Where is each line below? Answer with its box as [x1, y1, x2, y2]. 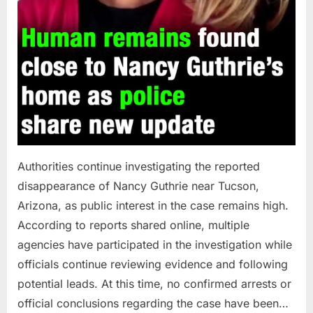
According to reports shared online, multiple [17, 217, 249, 232]
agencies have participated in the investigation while [17, 237, 292, 252]
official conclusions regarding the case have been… [17, 296, 289, 310]
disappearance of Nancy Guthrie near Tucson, [17, 178, 259, 193]
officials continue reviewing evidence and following [17, 256, 288, 271]
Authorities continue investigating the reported [17, 159, 260, 173]
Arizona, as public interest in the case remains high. [17, 198, 289, 212]
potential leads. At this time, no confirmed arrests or [17, 276, 291, 291]
